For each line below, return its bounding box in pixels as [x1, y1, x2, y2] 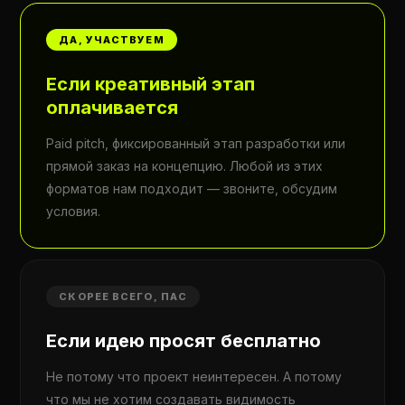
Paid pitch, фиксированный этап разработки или [46, 136, 346, 151]
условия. [46, 203, 101, 219]
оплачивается [46, 97, 179, 118]
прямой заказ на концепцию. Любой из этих [46, 158, 324, 174]
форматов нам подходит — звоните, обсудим [46, 181, 338, 196]
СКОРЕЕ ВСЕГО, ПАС [59, 290, 188, 303]
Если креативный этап [46, 73, 256, 95]
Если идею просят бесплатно [46, 330, 322, 352]
